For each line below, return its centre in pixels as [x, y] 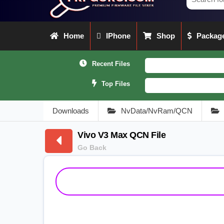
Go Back [92, 147]
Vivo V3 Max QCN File [121, 135]
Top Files [116, 83]
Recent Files [111, 63]
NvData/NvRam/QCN [157, 110]
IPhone [118, 35]
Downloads [71, 110]
